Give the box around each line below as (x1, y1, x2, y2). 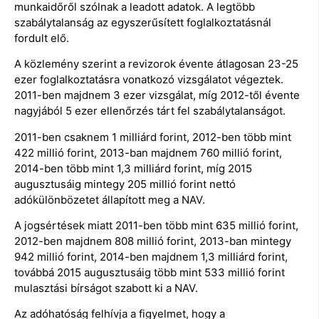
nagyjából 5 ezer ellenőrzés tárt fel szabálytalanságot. (14, 104, 286, 118)
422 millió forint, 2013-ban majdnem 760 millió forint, (14, 145, 282, 159)
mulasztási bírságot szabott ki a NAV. (14, 281, 198, 295)
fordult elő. (14, 31, 69, 45)
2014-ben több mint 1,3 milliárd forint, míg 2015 (14, 161, 252, 175)
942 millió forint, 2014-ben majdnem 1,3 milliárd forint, (14, 249, 288, 263)
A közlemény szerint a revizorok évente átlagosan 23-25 (14, 57, 298, 71)
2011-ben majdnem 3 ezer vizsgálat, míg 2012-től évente (14, 88, 300, 103)
